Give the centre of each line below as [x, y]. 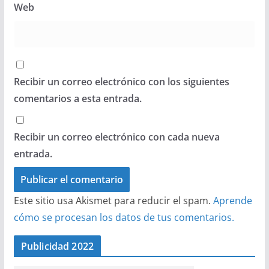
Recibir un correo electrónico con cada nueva [116, 137]
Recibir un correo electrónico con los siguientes [121, 81]
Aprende [232, 200]
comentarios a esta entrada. [77, 98]
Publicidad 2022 [57, 246]
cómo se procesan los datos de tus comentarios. [124, 217]
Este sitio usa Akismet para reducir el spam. [113, 200]
